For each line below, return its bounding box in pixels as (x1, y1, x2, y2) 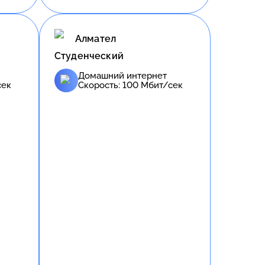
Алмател (75, 33, 117, 45)
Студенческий (54, 50, 124, 62)
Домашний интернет (78, 70, 167, 81)
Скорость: (78, 79, 122, 91)
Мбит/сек (138, 79, 183, 91)
